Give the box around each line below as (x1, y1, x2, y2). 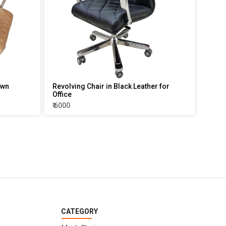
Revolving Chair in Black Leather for (52, 82, 169, 90)
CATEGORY (61, 207, 98, 215)
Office (52, 90, 72, 98)
